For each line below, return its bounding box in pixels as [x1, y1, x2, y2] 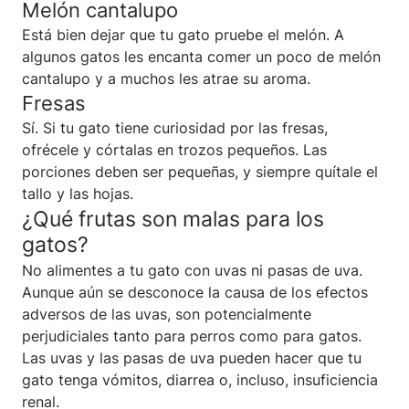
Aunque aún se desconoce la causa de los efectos [22, 282, 368, 301]
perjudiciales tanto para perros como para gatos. [22, 326, 362, 345]
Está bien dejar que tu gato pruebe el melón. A [22, 25, 344, 44]
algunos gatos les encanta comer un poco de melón [22, 47, 381, 66]
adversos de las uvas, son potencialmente [22, 304, 311, 323]
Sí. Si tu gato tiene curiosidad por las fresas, [22, 118, 328, 137]
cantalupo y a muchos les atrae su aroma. [22, 68, 310, 88]
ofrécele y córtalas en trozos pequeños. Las [22, 140, 327, 159]
